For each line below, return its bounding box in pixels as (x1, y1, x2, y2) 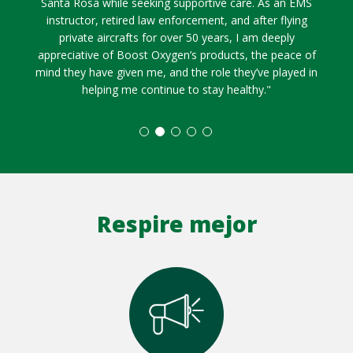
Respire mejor (96, 208, 257, 239)
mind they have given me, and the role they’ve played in (35, 64, 318, 80)
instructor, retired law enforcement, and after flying (46, 12, 307, 28)
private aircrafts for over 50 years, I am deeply (58, 29, 295, 45)
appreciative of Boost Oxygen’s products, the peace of (37, 46, 316, 62)
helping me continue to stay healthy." (82, 81, 272, 97)
